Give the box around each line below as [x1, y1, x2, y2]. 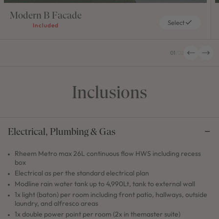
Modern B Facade [10, 9, 82, 21]
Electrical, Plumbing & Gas [8, 126, 115, 137]
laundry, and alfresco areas [15, 199, 98, 208]
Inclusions [72, 82, 147, 102]
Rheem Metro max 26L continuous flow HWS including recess [15, 149, 201, 158]
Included [33, 22, 59, 29]
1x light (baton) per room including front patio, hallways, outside [15, 190, 207, 199]
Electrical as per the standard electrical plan [15, 169, 149, 178]
